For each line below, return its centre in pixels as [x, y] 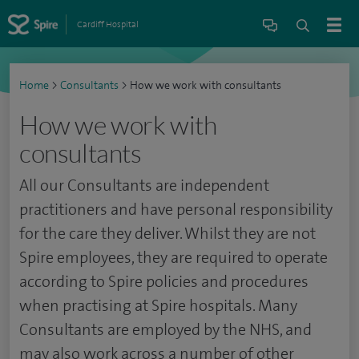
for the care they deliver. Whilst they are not [167, 233]
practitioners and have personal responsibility [176, 209]
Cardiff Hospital [107, 24]
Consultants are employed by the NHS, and [165, 329]
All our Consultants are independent [144, 185]
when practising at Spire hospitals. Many [158, 305]
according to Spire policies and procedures [164, 281]
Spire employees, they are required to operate [173, 257]
